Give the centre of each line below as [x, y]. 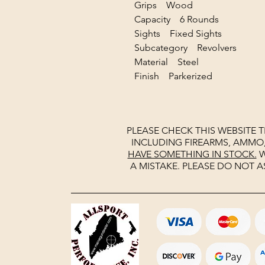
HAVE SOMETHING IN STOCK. [192, 154]
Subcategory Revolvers [191, 48]
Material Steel [167, 62]
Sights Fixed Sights [178, 33]
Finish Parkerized [173, 76]
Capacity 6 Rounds [182, 19]
